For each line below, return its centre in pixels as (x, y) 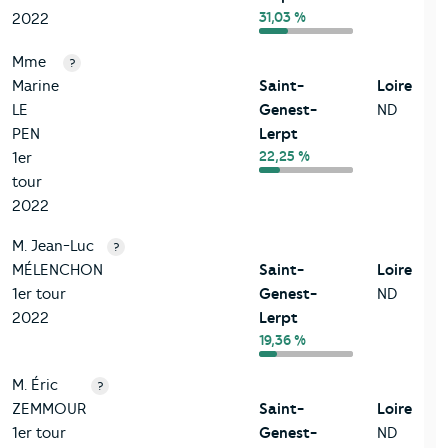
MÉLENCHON (57, 270)
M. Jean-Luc (53, 246)
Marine (35, 86)
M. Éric (35, 385)
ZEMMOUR (49, 409)
